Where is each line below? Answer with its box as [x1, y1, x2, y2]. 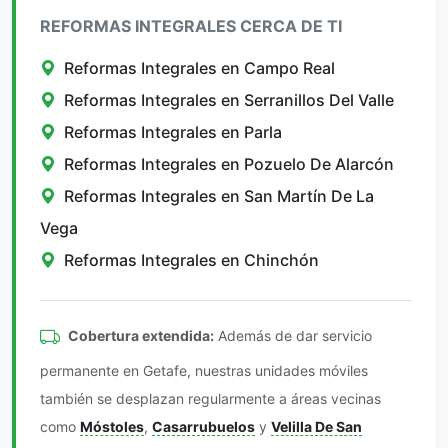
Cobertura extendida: [68, 326, 214, 344]
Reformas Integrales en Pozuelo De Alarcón [64, 154, 394, 174]
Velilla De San [271, 418, 362, 435]
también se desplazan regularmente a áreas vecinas [40, 390, 381, 407]
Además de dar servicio [214, 326, 372, 344]
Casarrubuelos [152, 418, 255, 435]
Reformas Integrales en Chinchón [64, 250, 319, 270]
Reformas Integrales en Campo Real [64, 58, 335, 78]
